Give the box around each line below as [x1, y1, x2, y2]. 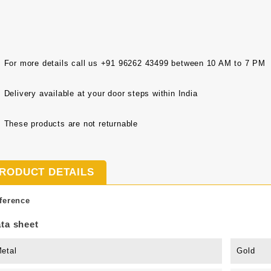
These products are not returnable [4, 119, 138, 128]
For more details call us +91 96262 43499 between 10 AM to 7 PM [4, 59, 266, 68]
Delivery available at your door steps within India [4, 89, 198, 98]
